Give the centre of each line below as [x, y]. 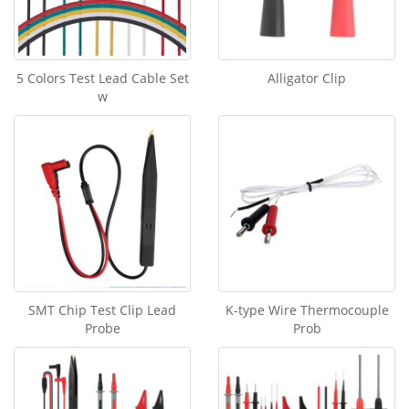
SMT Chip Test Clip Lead [102, 310]
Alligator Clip [307, 78]
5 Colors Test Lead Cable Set [102, 78]
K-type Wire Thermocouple [307, 310]
